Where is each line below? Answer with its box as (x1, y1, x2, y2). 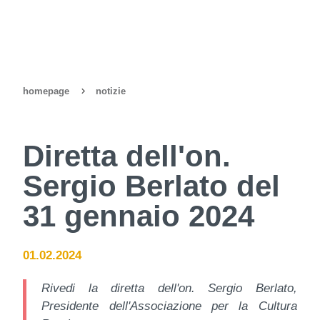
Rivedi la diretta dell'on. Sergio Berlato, (41, 281, 297, 295)
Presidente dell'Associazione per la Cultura (41, 299, 297, 313)
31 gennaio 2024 (23, 199, 255, 233)
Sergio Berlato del (23, 169, 281, 203)
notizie (96, 86, 126, 96)
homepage (23, 86, 70, 96)
